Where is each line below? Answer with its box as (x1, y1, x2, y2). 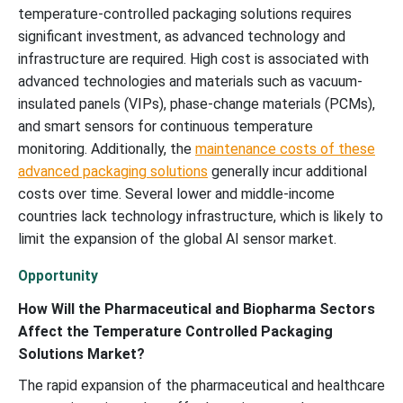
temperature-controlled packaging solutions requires (18, 4, 352, 22)
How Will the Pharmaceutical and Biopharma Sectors (18, 300, 375, 318)
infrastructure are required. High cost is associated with (18, 49, 369, 67)
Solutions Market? (18, 345, 145, 363)
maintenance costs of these (195, 139, 375, 157)
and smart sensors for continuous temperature (18, 117, 313, 135)
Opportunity (18, 266, 98, 284)
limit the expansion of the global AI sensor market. (18, 229, 336, 247)
